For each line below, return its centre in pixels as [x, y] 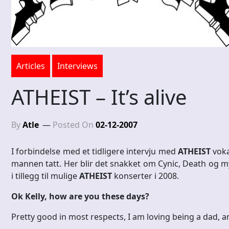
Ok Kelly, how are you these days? [80, 197]
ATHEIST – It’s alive [99, 97]
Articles [31, 66]
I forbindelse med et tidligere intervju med [95, 152]
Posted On [74, 125]
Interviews [77, 66]
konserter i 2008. [145, 176]
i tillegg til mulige [45, 176]
